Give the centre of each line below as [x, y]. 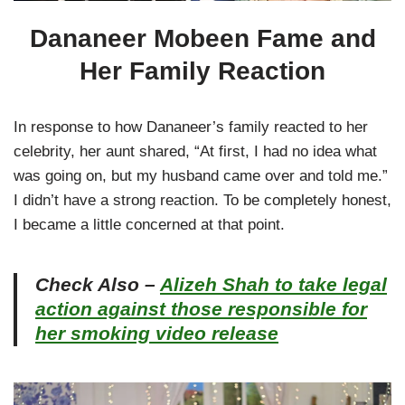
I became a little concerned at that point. [149, 225]
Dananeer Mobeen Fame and [202, 39]
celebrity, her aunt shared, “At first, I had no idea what [195, 152]
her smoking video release [157, 334]
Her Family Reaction [202, 71]
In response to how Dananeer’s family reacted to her [191, 127]
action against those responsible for [201, 310]
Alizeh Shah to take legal [273, 285]
